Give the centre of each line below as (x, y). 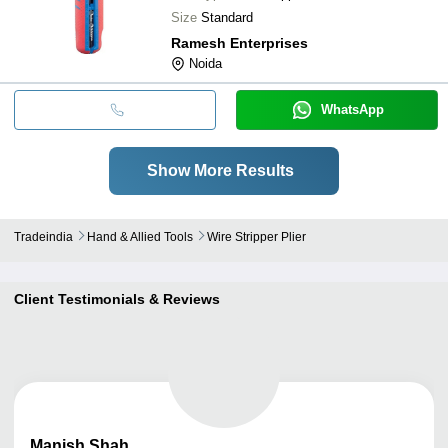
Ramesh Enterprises (239, 42)
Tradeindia (43, 236)
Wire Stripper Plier (256, 236)
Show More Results (220, 170)
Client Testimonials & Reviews (117, 298)
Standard (227, 17)
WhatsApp (352, 109)
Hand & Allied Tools (140, 236)
